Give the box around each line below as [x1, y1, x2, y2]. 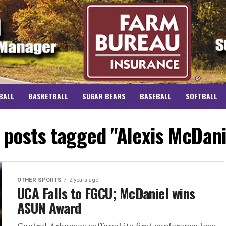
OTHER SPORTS [17, 177, 62, 184]
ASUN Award [17, 198, 81, 218]
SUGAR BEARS [82, 91, 126, 102]
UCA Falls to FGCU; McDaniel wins [17, 183, 195, 204]
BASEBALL [140, 91, 172, 102]
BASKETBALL [28, 91, 68, 102]
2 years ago [69, 177, 98, 184]
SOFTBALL [186, 91, 217, 102]
